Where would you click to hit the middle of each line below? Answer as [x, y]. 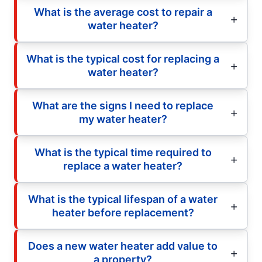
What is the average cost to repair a [123, 12]
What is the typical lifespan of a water [123, 199]
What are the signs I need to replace [123, 105]
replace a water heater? [123, 166]
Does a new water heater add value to [123, 246]
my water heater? [123, 119]
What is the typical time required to [123, 152]
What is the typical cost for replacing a [123, 58]
